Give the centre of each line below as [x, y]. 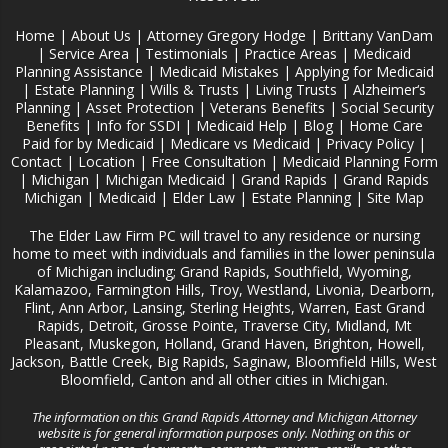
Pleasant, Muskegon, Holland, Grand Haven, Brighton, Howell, [224, 344]
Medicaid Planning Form [359, 162]
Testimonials [186, 54]
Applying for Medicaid [364, 72]
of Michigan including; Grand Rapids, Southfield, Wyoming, [224, 272]
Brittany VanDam [377, 36]
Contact [36, 162]
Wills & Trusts [194, 90]
